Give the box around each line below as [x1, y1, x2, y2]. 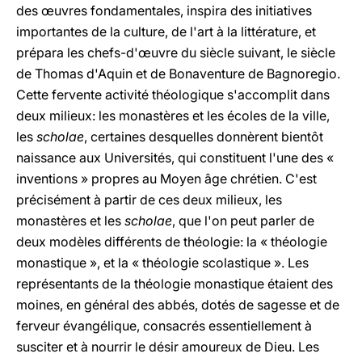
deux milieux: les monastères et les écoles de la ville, [16, 107, 330, 124]
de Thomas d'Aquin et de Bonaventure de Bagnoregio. [16, 65, 340, 82]
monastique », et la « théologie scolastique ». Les [16, 255, 309, 271]
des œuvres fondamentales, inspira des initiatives [16, 2, 312, 19]
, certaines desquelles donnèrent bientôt [84, 128, 323, 145]
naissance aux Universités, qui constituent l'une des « [16, 149, 334, 166]
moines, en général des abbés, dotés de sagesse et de [16, 297, 339, 313]
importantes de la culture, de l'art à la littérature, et [16, 23, 316, 40]
